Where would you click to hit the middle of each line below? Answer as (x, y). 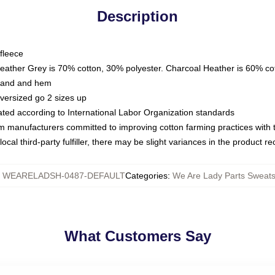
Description (137, 16)
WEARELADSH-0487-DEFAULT (64, 176)
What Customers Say (137, 236)
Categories (146, 176)
